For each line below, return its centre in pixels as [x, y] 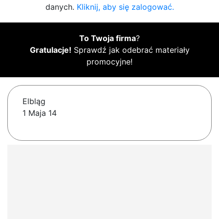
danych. [61, 7]
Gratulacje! [50, 50]
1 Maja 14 [40, 113]
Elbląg [34, 101]
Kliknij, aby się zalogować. [125, 7]
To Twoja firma [108, 38]
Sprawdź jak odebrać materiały [130, 50]
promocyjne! [109, 62]
